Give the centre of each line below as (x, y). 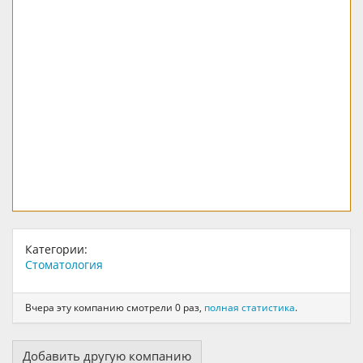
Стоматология (64, 264)
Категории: (56, 249)
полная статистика (250, 308)
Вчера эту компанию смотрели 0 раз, (115, 308)
